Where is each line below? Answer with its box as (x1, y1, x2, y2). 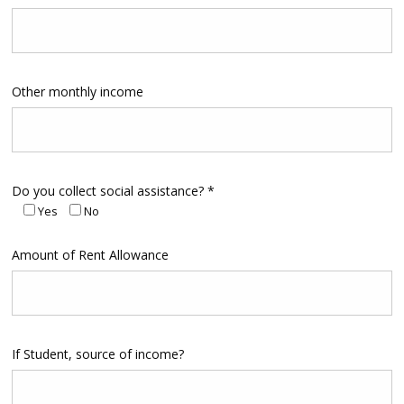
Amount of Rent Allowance (11, 246, 169, 264)
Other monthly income (11, 83, 143, 101)
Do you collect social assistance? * (11, 182, 215, 200)
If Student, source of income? (11, 345, 184, 363)
